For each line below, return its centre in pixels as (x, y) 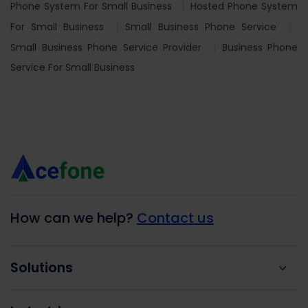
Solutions (42, 268)
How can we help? (74, 218)
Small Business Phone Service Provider (106, 48)
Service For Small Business (73, 68)
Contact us (175, 218)
